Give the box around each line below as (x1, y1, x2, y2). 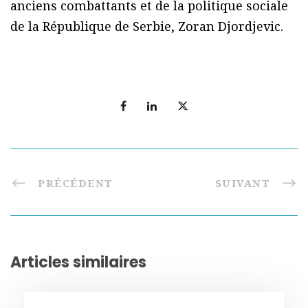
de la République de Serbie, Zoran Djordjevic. (10, 18, 283, 35)
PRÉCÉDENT (38, 176, 113, 190)
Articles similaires (10, 252, 146, 274)
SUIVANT (214, 176, 270, 190)
